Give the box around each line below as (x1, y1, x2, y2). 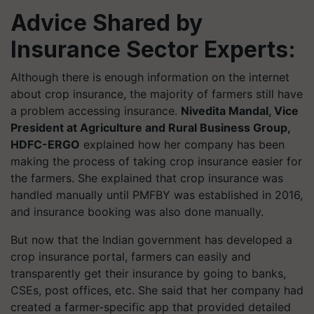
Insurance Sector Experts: (11, 36, 296, 63)
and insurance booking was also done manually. (11, 205, 264, 219)
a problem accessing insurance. (11, 104, 181, 118)
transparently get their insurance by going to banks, (11, 266, 286, 280)
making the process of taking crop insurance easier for (11, 154, 302, 168)
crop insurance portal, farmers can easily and (11, 250, 251, 264)
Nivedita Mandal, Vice (181, 104, 299, 118)
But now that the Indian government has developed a (11, 233, 292, 247)
